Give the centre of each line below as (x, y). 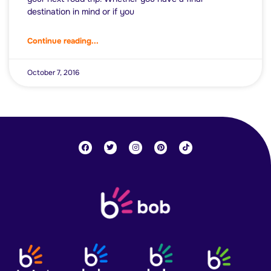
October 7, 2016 (53, 73)
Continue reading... (63, 41)
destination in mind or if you (81, 12)
